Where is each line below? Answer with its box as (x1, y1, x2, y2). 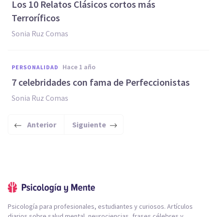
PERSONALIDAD (12, 63, 59, 71)
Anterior (27, 120, 56, 129)
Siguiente (72, 120, 106, 129)
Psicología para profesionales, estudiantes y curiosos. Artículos (8, 202, 193, 211)
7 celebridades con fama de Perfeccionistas (12, 76, 190, 88)
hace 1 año (67, 62, 95, 71)
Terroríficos (12, 12, 60, 24)
